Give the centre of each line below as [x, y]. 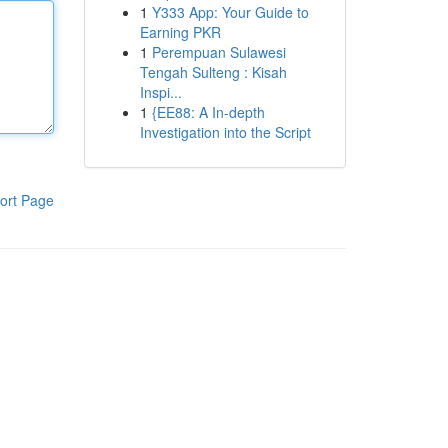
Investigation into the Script [225, 132]
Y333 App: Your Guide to [230, 12]
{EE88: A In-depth [208, 112]
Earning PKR [180, 32]
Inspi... [160, 92]
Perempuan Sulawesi [218, 52]
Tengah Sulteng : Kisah [213, 72]
